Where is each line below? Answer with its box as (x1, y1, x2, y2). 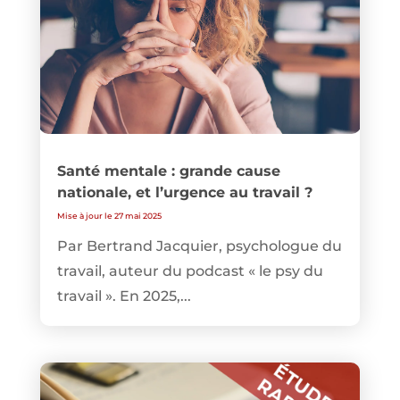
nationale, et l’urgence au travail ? (56, 184, 312, 202)
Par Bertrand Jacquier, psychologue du (56, 237, 342, 255)
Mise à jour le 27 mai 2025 (56, 211, 162, 221)
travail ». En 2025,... (56, 287, 191, 305)
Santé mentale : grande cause (56, 162, 280, 180)
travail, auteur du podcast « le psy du (56, 262, 323, 280)
